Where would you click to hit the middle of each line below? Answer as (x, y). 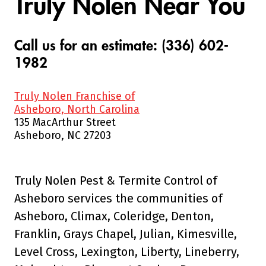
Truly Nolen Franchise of (75, 96)
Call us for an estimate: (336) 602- (121, 46)
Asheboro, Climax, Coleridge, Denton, (114, 216)
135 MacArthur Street (65, 123)
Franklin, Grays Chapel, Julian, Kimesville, (126, 234)
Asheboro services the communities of (118, 199)
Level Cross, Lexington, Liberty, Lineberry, (127, 252)
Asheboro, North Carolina (77, 110)
